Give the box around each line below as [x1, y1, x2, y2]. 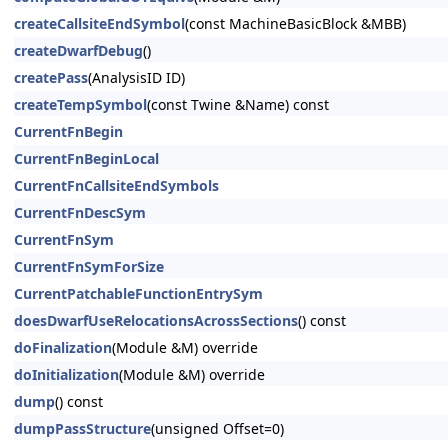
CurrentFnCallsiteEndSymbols [14, 176, 219, 195]
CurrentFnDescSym [14, 203, 146, 222]
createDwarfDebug [14, 41, 143, 60]
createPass [14, 68, 88, 87]
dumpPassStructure [14, 419, 151, 438]
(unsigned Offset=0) [151, 419, 284, 438]
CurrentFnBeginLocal [14, 149, 159, 168]
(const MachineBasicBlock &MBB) [185, 14, 406, 33]
